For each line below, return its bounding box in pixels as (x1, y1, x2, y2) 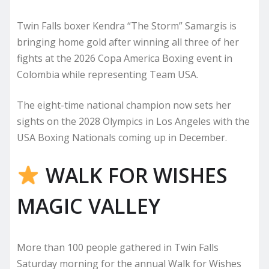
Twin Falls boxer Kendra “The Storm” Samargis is (17, 19, 237, 32)
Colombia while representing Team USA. (17, 67, 198, 81)
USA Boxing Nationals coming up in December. (17, 130, 227, 144)
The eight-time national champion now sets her (17, 98, 231, 112)
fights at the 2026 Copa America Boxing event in (17, 51, 232, 65)
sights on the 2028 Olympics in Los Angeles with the (17, 114, 250, 128)
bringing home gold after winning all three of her (17, 35, 239, 49)
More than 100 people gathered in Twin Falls (17, 240, 219, 254)
